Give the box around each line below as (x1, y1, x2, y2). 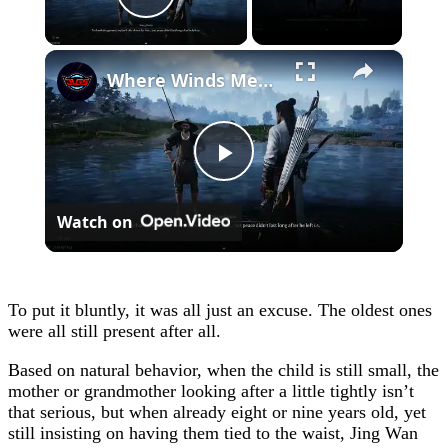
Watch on (56, 210, 133, 233)
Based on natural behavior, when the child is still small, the (8, 359, 439, 380)
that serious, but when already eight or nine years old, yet (8, 401, 426, 422)
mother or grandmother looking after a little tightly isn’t (8, 380, 414, 401)
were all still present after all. (8, 320, 221, 341)
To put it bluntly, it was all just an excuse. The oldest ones (8, 299, 432, 320)
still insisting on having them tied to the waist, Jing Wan (8, 422, 418, 443)
